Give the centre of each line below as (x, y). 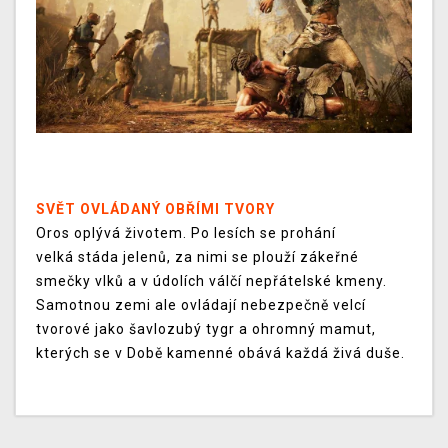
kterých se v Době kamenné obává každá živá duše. (220, 353)
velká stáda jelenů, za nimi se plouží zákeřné (197, 257)
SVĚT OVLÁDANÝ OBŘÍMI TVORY (155, 209)
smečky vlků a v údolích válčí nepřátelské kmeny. (211, 281)
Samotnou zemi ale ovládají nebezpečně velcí (201, 305)
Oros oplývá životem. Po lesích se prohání (186, 233)
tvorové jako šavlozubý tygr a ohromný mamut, (206, 329)
